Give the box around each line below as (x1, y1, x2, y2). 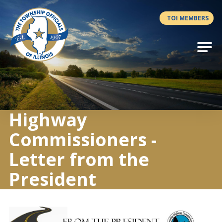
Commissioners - (8, 127, 157, 152)
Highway (8, 108, 87, 132)
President (8, 167, 96, 191)
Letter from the (8, 147, 149, 171)
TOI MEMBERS (166, 13, 209, 22)
